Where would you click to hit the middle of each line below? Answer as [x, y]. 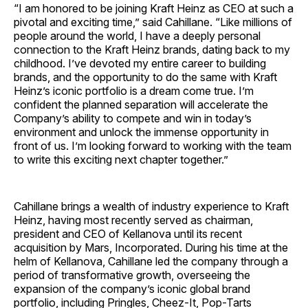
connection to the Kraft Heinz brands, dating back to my [152, 50]
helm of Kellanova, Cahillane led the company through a [151, 262]
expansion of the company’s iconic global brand [132, 289]
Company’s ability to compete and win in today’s [133, 119]
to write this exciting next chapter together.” [121, 160]
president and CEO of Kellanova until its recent [128, 234]
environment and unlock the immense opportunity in [141, 132]
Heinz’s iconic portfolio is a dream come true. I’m [134, 91]
